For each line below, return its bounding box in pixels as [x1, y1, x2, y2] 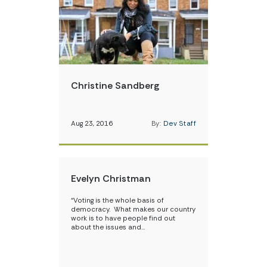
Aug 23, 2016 [71, 119, 113, 128]
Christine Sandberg [71, 79, 159, 92]
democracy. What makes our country [71, 205, 195, 214]
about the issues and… [71, 223, 145, 232]
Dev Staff [163, 119, 196, 128]
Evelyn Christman [71, 172, 151, 185]
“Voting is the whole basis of [71, 196, 164, 205]
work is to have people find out [71, 214, 175, 223]
